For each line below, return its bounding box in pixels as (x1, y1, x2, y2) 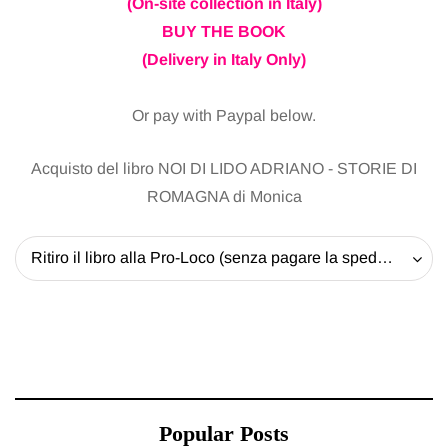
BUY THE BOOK (162, 22, 286, 40)
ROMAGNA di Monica (146, 187, 302, 205)
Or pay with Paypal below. (132, 106, 316, 124)
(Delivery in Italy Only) (142, 50, 306, 68)
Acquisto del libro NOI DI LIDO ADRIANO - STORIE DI (31, 159, 417, 177)
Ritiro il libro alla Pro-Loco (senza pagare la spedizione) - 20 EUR (377, 248, 393, 266)
